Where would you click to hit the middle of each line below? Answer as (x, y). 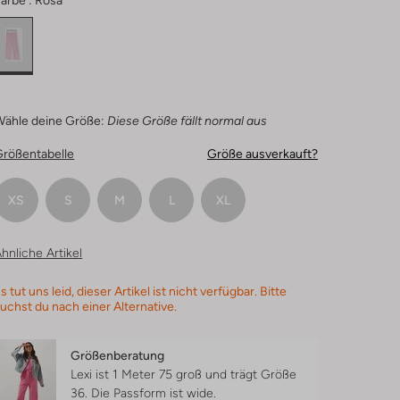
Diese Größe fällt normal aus (187, 121)
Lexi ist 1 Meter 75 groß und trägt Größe (184, 374)
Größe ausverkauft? (262, 154)
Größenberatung (118, 355)
